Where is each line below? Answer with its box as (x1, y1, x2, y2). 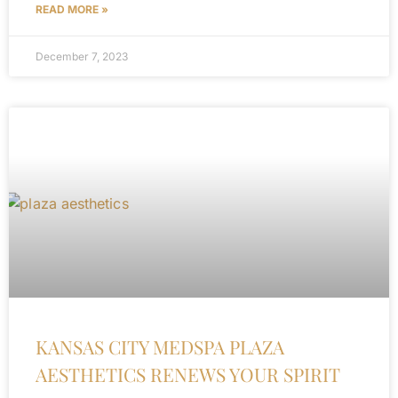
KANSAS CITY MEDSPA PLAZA (36, 334, 284, 359)
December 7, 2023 (36, 50, 128, 63)
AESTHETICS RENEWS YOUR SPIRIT (36, 362, 340, 386)
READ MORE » (36, 3, 108, 16)
